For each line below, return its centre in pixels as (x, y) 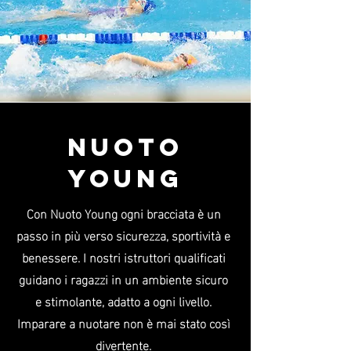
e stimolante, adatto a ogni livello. (123, 300)
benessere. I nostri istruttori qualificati (123, 257)
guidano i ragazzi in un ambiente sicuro (123, 279)
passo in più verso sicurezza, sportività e (123, 235)
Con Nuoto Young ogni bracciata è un (123, 213)
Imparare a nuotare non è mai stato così (123, 322)
